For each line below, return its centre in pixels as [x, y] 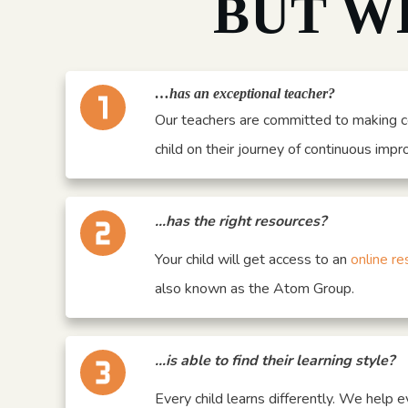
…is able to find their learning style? [275, 361]
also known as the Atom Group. [257, 289]
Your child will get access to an [253, 260]
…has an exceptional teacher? [245, 93]
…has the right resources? [241, 221]
